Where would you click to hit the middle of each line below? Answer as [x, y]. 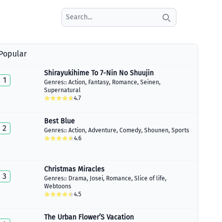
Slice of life [150, 178]
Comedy [130, 130]
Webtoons [58, 186]
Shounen [156, 130]
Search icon [183, 23]
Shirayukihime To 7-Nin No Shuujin [99, 73]
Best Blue [59, 121]
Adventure [102, 130]
